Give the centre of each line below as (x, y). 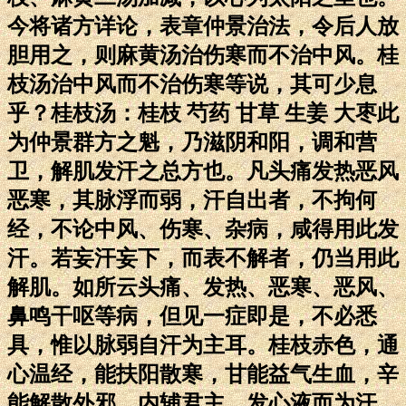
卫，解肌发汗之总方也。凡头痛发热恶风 (203, 171)
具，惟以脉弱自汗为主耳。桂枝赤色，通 (203, 345)
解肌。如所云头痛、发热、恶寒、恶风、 (203, 287)
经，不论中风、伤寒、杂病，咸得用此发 (203, 229)
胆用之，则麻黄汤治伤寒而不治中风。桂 (203, 55)
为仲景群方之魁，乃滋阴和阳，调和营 (192, 142)
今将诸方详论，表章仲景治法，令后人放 (203, 26)
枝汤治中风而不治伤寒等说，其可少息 (192, 84)
